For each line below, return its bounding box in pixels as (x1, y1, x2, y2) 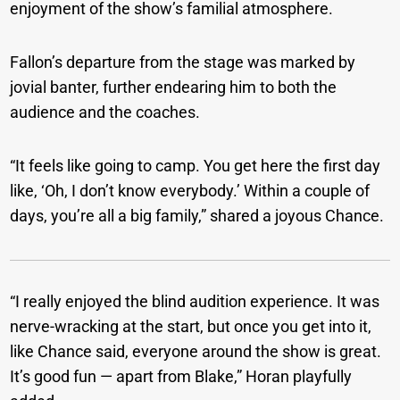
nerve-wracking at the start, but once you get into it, (10, 317, 372, 337)
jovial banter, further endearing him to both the (10, 78, 337, 97)
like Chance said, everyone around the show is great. (10, 342, 382, 362)
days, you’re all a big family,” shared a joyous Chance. (10, 206, 385, 226)
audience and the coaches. (10, 103, 201, 122)
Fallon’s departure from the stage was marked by (10, 53, 356, 72)
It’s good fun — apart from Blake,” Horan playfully (10, 367, 353, 387)
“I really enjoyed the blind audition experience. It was (10, 292, 380, 312)
